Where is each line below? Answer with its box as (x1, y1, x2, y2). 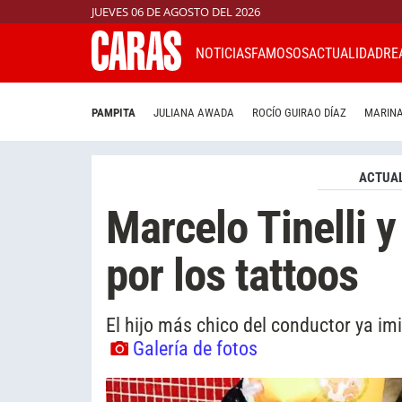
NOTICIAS (196, 44, 251, 62)
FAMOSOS (251, 44, 309, 62)
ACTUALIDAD (309, 44, 383, 62)
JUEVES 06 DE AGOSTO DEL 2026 (92, 4, 260, 20)
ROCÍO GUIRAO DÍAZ (252, 106, 346, 120)
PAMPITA (92, 106, 135, 120)
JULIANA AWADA (153, 106, 234, 120)
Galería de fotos (133, 336, 258, 360)
